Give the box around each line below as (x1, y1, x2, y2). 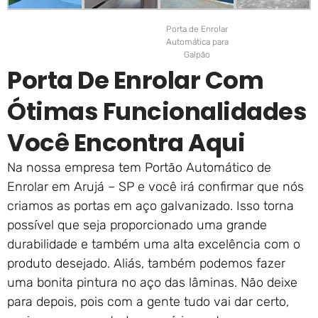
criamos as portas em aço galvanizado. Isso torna (7, 198, 294, 214)
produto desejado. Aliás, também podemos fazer (7, 256, 285, 272)
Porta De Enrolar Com (7, 63, 263, 98)
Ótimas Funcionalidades (7, 94, 307, 129)
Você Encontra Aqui (7, 126, 245, 160)
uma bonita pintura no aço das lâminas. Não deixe (7, 275, 297, 291)
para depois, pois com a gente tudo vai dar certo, (7, 294, 289, 310)
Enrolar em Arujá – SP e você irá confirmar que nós (7, 179, 304, 195)
